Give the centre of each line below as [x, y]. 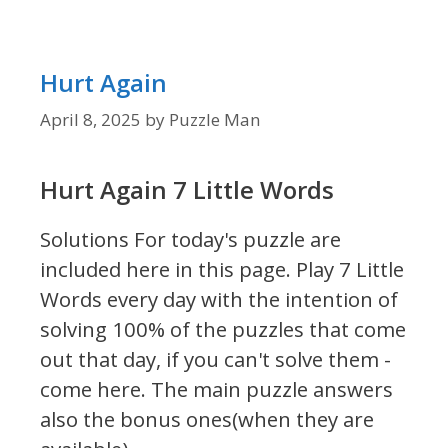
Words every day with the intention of [219, 299]
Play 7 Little [347, 269]
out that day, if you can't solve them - [215, 359]
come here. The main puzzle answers [216, 389]
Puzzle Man [214, 120]
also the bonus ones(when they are [207, 419]
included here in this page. [165, 269]
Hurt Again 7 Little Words [187, 190]
